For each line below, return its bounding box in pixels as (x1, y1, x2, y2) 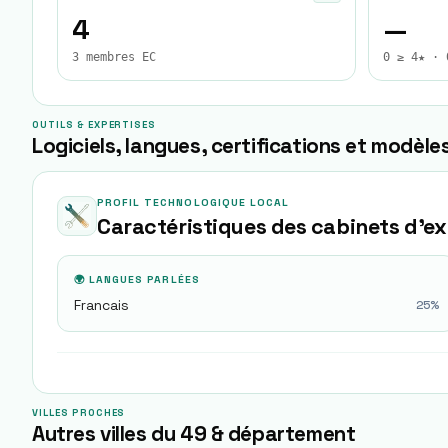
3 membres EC (72, 50, 156, 64)
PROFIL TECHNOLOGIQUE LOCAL (97, 196, 290, 209)
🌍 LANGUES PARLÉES (74, 273, 200, 286)
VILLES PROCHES (32, 407, 126, 419)
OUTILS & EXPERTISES (32, 119, 157, 131)
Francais (74, 296, 129, 314)
